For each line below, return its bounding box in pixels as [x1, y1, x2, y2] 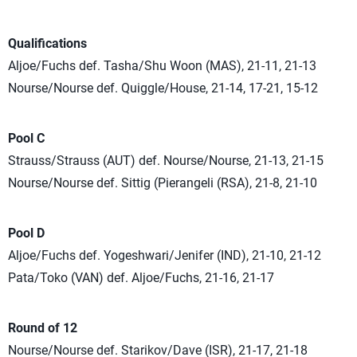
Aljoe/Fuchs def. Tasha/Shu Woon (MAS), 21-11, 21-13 [8, 58, 316, 73]
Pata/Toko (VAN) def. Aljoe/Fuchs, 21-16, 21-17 [8, 270, 274, 285]
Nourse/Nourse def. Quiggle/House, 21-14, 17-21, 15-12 [8, 80, 318, 96]
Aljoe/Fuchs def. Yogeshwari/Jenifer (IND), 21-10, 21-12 [8, 248, 321, 263]
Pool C [8, 131, 45, 146]
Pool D [8, 226, 45, 241]
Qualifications [8, 36, 87, 51]
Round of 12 [8, 320, 77, 335]
